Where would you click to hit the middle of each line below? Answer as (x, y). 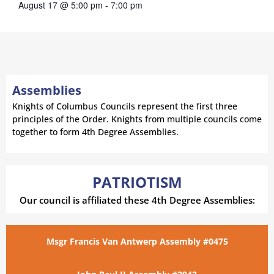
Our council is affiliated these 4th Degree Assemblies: (137, 200)
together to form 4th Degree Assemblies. (95, 131)
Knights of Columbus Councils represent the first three (125, 106)
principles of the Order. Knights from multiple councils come (137, 119)
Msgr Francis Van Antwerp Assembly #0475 (137, 241)
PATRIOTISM (137, 182)
